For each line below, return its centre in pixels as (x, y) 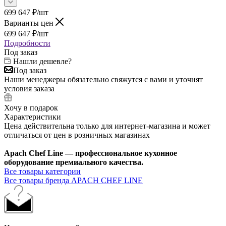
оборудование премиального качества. (74, 162)
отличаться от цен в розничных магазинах (77, 135)
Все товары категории (42, 171)
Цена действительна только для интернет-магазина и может (107, 126)
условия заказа (29, 88)
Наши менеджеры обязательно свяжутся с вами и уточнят (103, 79)
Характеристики (33, 117)
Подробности (27, 43)
